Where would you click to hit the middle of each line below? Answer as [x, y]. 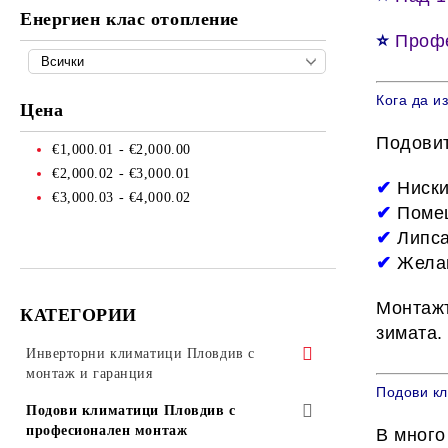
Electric [70, 429]
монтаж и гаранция [89, 373]
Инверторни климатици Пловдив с [140, 353]
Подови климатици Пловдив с [131, 410]
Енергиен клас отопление [129, 19]
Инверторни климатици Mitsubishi [159, 409]
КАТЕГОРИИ [79, 315]
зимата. [409, 333]
